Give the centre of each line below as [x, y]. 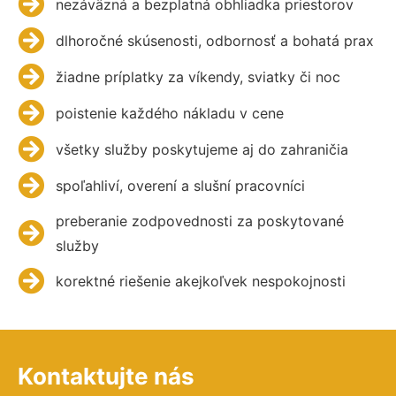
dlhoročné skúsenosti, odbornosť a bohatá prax [214, 41]
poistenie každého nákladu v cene [169, 114]
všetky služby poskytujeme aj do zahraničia [202, 150]
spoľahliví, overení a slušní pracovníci [180, 186]
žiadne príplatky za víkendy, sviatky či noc [198, 77]
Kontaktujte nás [106, 377]
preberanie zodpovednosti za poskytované [199, 221]
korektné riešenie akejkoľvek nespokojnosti [200, 282]
